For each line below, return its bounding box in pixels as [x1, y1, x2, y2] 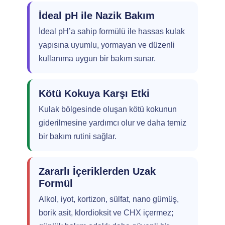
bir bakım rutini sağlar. [39, 132, 117, 141]
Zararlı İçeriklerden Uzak [39, 166, 156, 177]
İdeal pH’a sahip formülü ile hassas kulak [39, 27, 185, 36]
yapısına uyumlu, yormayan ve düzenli [39, 41, 175, 49]
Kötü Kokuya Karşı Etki [39, 88, 150, 99]
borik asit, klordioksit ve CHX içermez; [39, 208, 173, 217]
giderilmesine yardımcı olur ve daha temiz [39, 119, 186, 127]
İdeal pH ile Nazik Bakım [39, 10, 155, 21]
